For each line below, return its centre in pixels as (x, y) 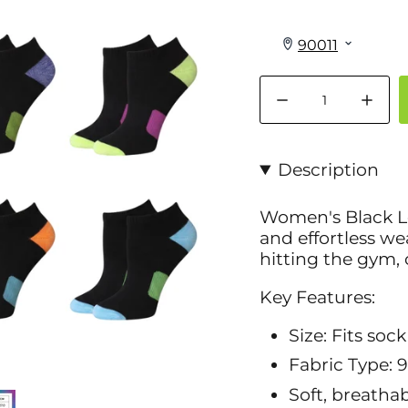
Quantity (286, 83)
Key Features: (317, 297)
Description (329, 170)
